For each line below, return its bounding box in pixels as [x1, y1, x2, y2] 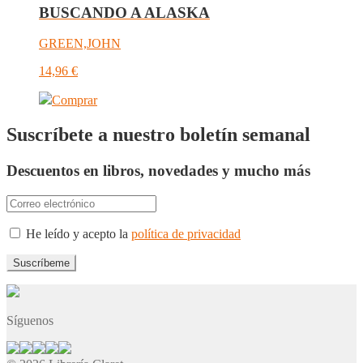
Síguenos [6, 313, 53, 327]
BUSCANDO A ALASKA [39, 3, 210, 21]
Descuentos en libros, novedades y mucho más [6, 162, 310, 180]
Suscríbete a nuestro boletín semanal [6, 124, 310, 146]
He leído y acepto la [23, 226, 131, 241]
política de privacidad [131, 226, 241, 241]
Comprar [52, 93, 97, 108]
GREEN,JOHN [39, 36, 121, 51]
